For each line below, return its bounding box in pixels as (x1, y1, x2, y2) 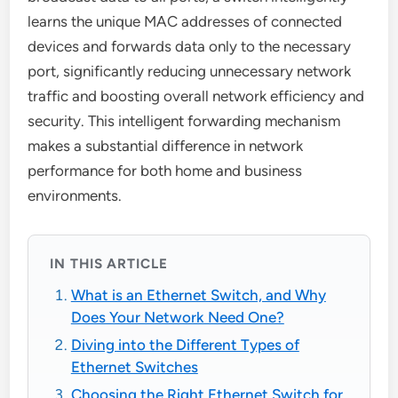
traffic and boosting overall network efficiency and (28, 87, 365, 105)
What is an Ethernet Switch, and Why (70, 286, 326, 305)
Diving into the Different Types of (70, 336, 299, 354)
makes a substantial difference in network (28, 137, 304, 155)
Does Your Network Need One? (70, 308, 284, 327)
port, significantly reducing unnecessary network (28, 62, 352, 80)
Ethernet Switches (70, 358, 198, 377)
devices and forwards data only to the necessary (28, 37, 352, 55)
